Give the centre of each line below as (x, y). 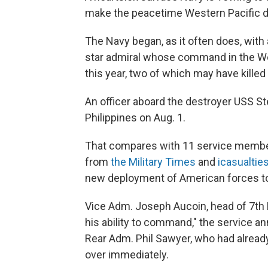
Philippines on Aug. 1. (135, 118)
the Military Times (153, 162)
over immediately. (127, 255)
